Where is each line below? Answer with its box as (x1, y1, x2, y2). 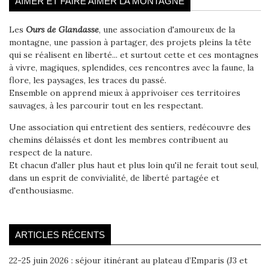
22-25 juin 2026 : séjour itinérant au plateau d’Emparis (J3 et (9, 255, 248, 266)
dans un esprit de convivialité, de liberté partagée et (9, 172, 219, 184)
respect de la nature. (9, 147, 92, 159)
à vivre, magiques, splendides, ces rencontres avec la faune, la (9, 62, 254, 74)
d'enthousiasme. (9, 185, 74, 196)
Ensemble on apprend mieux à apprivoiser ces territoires (9, 87, 240, 99)
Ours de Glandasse (26, 24, 99, 36)
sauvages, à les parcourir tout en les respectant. (9, 100, 203, 111)
